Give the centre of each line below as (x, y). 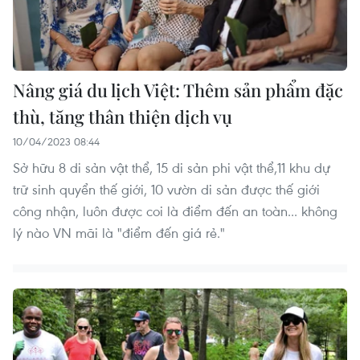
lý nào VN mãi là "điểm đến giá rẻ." (119, 232)
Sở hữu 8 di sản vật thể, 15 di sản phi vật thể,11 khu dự (172, 167)
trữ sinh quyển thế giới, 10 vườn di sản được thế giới (166, 189)
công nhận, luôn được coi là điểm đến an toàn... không (175, 211)
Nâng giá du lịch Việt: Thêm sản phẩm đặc (178, 90)
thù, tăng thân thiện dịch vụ (123, 116)
